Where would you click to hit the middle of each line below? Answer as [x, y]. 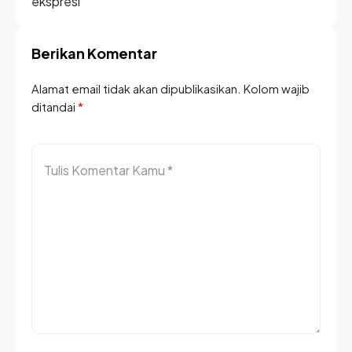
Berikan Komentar [94, 53]
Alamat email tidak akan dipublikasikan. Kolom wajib [170, 89]
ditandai [55, 107]
